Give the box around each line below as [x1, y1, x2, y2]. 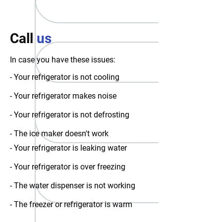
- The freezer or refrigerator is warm [10, 200, 132, 209]
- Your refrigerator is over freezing [10, 162, 125, 171]
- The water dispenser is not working [10, 181, 135, 190]
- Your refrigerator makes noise [10, 91, 116, 101]
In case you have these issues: [10, 55, 115, 64]
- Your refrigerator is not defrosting [10, 110, 129, 119]
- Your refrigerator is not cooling [10, 72, 119, 82]
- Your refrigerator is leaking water [10, 143, 127, 153]
